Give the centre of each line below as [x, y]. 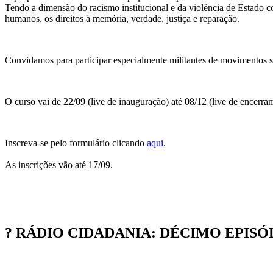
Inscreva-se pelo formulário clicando [76, 143]
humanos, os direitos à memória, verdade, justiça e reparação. [122, 18]
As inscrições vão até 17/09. [59, 165]
